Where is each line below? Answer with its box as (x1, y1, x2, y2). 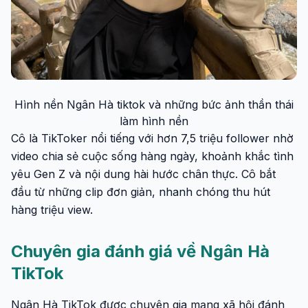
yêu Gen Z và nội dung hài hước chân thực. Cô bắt (11, 166, 276, 181)
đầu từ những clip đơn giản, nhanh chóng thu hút (11, 184, 270, 199)
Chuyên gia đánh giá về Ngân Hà (11, 241, 269, 261)
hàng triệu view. (11, 202, 93, 217)
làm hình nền (120, 113, 188, 128)
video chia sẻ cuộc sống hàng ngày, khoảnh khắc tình (11, 148, 294, 163)
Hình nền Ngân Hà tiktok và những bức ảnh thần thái (14, 97, 294, 111)
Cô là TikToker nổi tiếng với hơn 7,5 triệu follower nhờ (11, 131, 294, 145)
